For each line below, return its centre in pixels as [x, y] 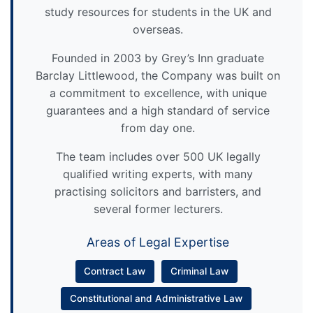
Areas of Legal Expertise [158, 242]
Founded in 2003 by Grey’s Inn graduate [158, 58]
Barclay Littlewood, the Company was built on [158, 75]
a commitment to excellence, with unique [158, 93]
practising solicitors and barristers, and [158, 191]
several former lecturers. [158, 209]
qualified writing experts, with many [158, 174]
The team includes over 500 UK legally [158, 156]
